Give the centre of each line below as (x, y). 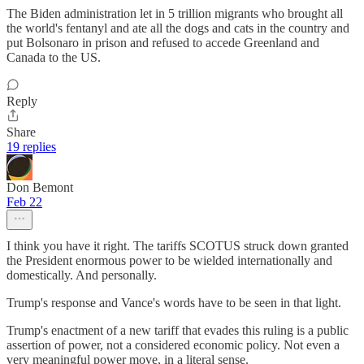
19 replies (31, 146)
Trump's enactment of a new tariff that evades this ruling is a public (178, 330)
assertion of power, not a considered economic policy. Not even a (173, 344)
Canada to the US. (54, 57)
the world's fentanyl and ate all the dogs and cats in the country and (178, 28)
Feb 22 (24, 201)
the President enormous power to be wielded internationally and (169, 260)
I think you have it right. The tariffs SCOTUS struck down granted (178, 245)
